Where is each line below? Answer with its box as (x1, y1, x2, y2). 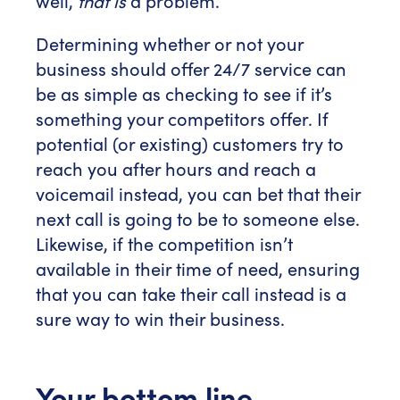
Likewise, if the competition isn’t (36, 231, 293, 255)
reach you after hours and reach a (36, 156, 316, 180)
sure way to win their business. (36, 306, 285, 330)
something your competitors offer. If (36, 106, 329, 130)
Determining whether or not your (36, 31, 304, 55)
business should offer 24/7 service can (36, 56, 346, 80)
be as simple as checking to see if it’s (36, 81, 332, 105)
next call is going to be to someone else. (36, 206, 360, 230)
